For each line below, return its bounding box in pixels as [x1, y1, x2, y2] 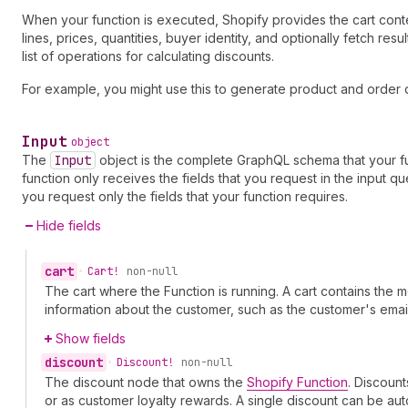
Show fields [56, 331, 126, 346]
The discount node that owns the [45, 374, 247, 390]
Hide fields [36, 218, 101, 233]
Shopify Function [247, 374, 348, 390]
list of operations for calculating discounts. [22, 48, 274, 64]
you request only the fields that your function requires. [22, 189, 348, 204]
